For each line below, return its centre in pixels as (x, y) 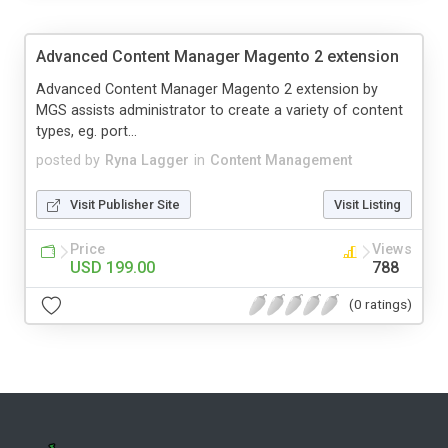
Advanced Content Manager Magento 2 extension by (207, 89)
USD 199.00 (112, 267)
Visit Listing (367, 204)
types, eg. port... (86, 131)
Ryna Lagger (147, 160)
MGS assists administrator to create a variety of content (219, 110)
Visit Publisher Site (125, 204)
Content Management (281, 160)
